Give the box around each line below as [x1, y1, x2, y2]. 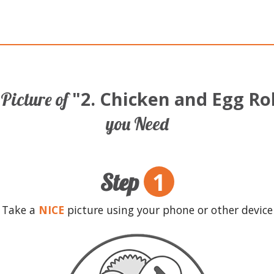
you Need [105, 112, 169, 135]
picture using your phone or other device [67, 202, 273, 217]
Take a [1, 202, 35, 217]
